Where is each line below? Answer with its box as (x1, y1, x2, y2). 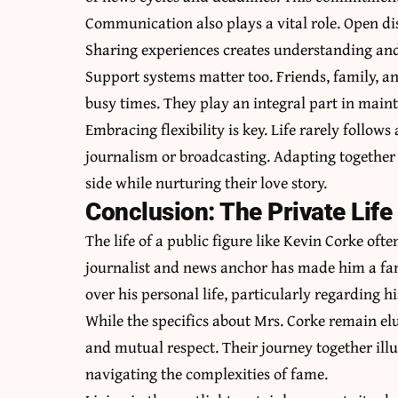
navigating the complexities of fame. (85, 362, 329, 386)
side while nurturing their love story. (85, 171, 328, 195)
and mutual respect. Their (85, 335, 262, 360)
